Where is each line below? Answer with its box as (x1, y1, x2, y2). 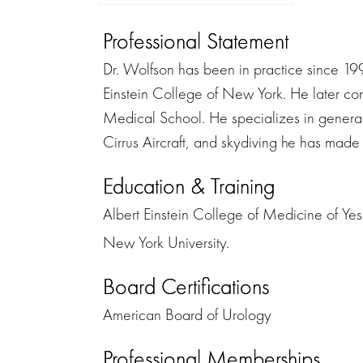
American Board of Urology (103, 303, 271, 325)
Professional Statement (103, 26, 288, 55)
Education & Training (103, 171, 275, 200)
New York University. (103, 231, 229, 253)
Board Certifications (103, 271, 269, 301)
